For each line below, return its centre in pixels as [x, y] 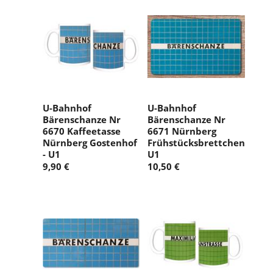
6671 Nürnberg [182, 131]
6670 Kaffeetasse [82, 131]
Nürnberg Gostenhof [90, 143]
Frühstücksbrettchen [196, 143]
